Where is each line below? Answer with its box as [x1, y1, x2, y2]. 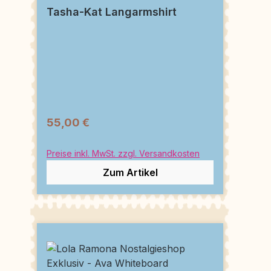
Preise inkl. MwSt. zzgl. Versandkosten [47, 148, 200, 158]
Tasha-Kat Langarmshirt [47, 5, 177, 18]
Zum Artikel [102, 166, 158, 178]
